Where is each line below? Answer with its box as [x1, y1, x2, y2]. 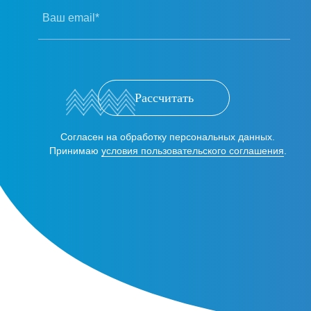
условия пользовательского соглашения [101, 145, 284, 156]
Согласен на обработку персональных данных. [60, 131, 276, 142]
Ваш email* [42, 12, 99, 24]
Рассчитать [134, 91, 194, 105]
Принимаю [49, 145, 101, 156]
